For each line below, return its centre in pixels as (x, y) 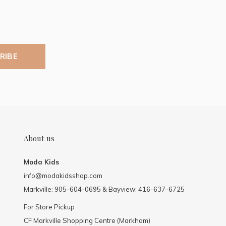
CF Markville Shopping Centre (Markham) (87, 221)
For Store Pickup (49, 207)
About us (39, 138)
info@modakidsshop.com (63, 176)
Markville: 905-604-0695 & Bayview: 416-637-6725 (104, 189)
